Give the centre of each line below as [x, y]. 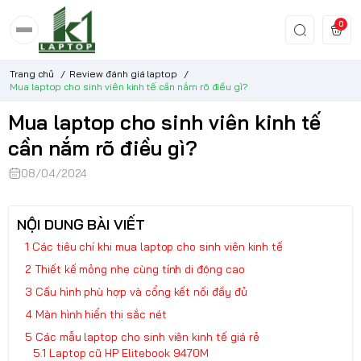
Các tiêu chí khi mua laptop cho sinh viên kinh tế [158, 246]
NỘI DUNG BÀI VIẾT [81, 224]
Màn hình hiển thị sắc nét [101, 314]
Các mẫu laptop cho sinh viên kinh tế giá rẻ [147, 336]
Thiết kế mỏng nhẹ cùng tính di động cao [139, 269]
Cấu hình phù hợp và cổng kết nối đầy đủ [141, 291]
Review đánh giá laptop [124, 73]
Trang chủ [32, 73]
